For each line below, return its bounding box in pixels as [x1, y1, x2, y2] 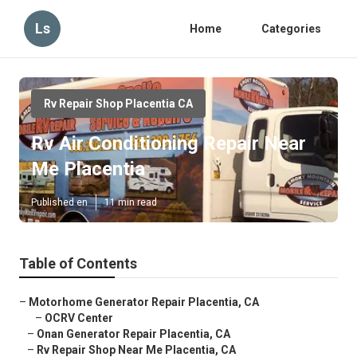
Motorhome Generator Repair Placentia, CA [29, 296, 259, 309]
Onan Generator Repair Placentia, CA [37, 328, 230, 341]
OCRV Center [45, 312, 113, 325]
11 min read [104, 197, 157, 209]
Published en [31, 197, 88, 209]
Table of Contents [19, 255, 137, 273]
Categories [261, 22, 321, 35]
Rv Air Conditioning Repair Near [31, 132, 306, 155]
